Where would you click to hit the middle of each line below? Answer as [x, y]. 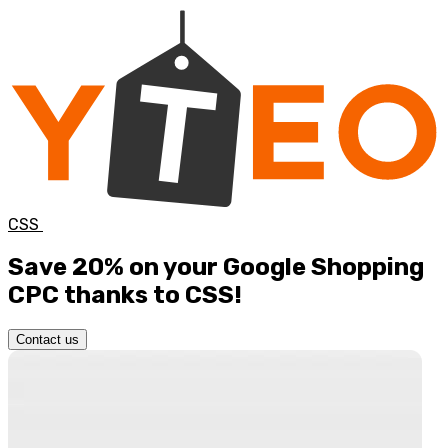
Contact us [47, 340]
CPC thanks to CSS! [125, 295]
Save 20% [66, 267]
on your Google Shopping [276, 267]
